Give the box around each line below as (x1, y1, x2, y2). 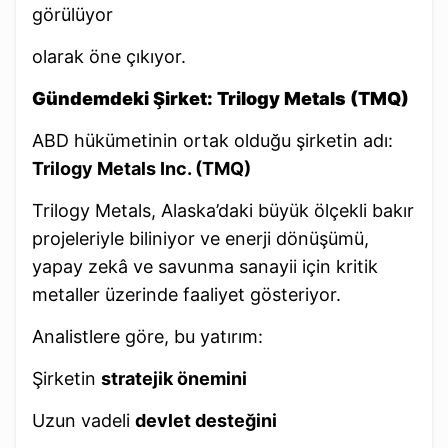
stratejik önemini (101, 367, 247, 389)
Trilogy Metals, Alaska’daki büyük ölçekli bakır (32, 199, 414, 221)
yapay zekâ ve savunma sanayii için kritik (32, 255, 378, 277)
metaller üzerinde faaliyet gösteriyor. (32, 283, 341, 305)
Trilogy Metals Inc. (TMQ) (32, 157, 251, 179)
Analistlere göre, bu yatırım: (32, 325, 263, 347)
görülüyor (32, 3, 113, 25)
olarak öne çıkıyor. (32, 45, 186, 67)
